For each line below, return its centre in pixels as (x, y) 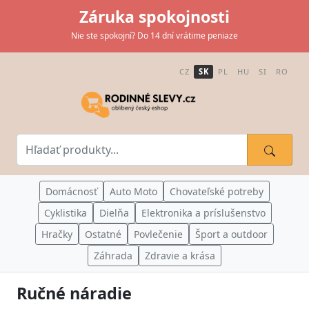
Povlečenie (158, 234)
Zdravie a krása (180, 256)
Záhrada (113, 256)
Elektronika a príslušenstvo (203, 213)
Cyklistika (65, 213)
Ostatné (103, 234)
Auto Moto (133, 191)
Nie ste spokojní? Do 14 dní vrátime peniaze (154, 36)
